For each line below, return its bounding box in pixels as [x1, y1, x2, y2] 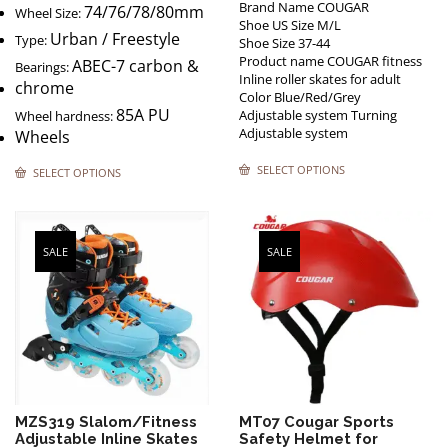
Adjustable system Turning [239, 105, 397, 124]
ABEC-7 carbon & [72, 54, 199, 77]
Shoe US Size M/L [239, 15, 341, 34]
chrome [15, 76, 74, 99]
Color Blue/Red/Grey [239, 87, 361, 106]
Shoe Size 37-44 [239, 33, 330, 52]
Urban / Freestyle [50, 27, 180, 50]
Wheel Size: [15, 3, 84, 22]
